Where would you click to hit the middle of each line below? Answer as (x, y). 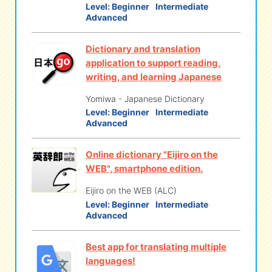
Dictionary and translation (143, 49)
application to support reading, (153, 63)
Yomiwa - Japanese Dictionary (145, 98)
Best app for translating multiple (156, 246)
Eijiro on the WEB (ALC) (131, 190)
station (115, 32)
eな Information (67, 32)
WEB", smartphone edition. (144, 168)
